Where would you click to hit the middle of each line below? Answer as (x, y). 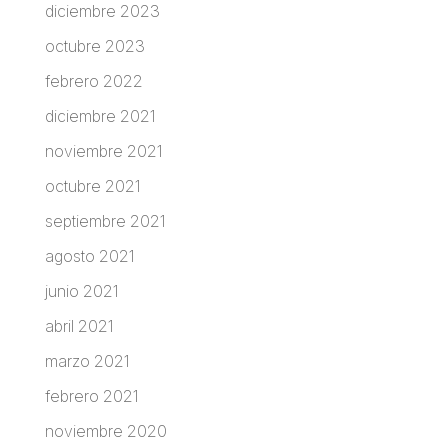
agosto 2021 (89, 255)
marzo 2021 (87, 360)
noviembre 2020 (105, 430)
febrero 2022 (93, 80)
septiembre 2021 (105, 220)
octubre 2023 (94, 45)
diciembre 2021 (100, 115)
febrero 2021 (91, 395)
